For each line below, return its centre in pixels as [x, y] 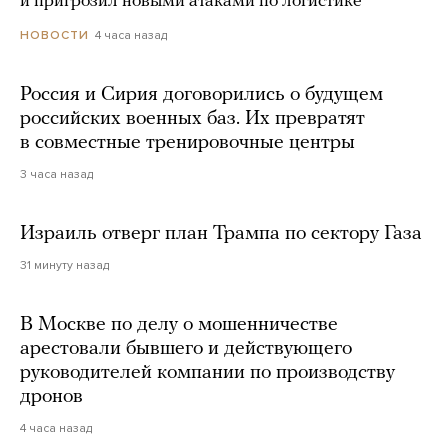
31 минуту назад [64, 265]
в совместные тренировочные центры [187, 143]
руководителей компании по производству [207, 373]
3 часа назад [56, 174]
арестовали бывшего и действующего [186, 349]
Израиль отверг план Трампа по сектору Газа [221, 234]
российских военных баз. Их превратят [192, 119]
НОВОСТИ [54, 35]
